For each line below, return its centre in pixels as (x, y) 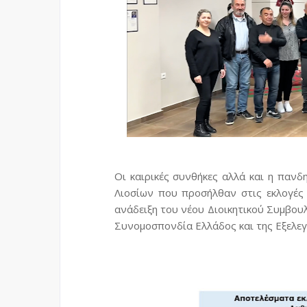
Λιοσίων (134, 193)
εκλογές (285, 193)
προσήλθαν (209, 193)
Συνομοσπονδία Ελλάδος (175, 225)
